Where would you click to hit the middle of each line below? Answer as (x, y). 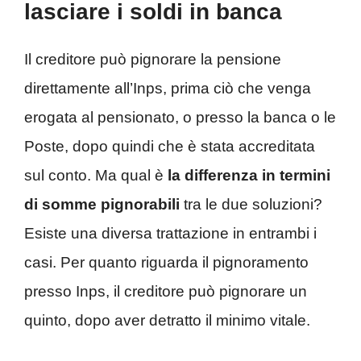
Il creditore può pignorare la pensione (153, 60)
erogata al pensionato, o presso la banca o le (180, 118)
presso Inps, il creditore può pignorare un (166, 292)
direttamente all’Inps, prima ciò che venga (168, 89)
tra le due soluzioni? (251, 205)
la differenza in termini (249, 176)
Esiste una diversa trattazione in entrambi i (170, 234)
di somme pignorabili (102, 205)
